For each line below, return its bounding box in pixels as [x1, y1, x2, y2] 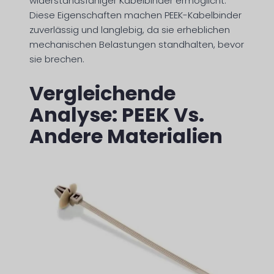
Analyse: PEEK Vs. [29, 101, 204, 129]
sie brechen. [29, 52, 84, 65]
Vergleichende [29, 80, 176, 108]
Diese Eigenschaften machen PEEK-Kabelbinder [29, 8, 242, 21]
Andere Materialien [29, 122, 223, 150]
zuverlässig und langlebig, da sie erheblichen [29, 23, 230, 36]
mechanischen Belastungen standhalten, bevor [29, 37, 244, 51]
